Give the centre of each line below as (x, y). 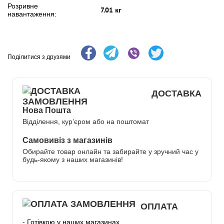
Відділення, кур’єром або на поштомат (86, 121)
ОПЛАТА (159, 206)
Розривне (23, 6)
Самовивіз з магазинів (67, 140)
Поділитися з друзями (39, 57)
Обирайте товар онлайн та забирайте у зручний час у (110, 151)
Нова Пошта (47, 110)
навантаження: (32, 14)
